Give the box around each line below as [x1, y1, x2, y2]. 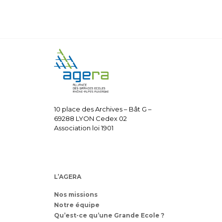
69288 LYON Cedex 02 [54, 114, 127, 122]
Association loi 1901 [54, 124, 113, 132]
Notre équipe [54, 201, 100, 209]
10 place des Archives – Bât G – [54, 105, 152, 113]
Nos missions [54, 191, 98, 198]
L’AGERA [54, 173, 81, 180]
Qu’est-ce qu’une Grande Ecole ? [54, 212, 165, 219]
